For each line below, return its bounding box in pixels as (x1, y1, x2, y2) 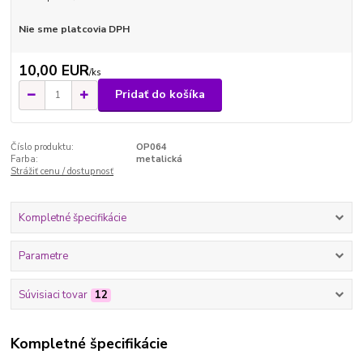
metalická (135, 152, 182, 165)
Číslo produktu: (11, 140, 75, 153)
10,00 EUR (18, 60, 89, 80)
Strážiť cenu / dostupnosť (11, 164, 114, 177)
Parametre (18, 249, 68, 264)
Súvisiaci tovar (18, 287, 88, 302)
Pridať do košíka (115, 87, 205, 103)
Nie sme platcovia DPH (18, 23, 130, 36)
